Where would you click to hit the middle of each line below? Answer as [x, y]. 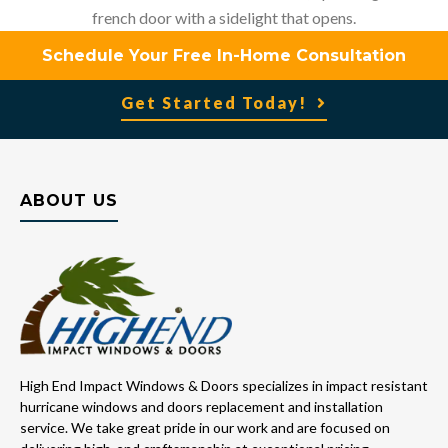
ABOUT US [69, 200]
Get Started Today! [214, 102]
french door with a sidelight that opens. [224, 17]
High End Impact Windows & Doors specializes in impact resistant [224, 386]
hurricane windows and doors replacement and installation [201, 407]
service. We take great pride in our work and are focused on [205, 428]
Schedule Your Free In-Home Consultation [224, 55]
